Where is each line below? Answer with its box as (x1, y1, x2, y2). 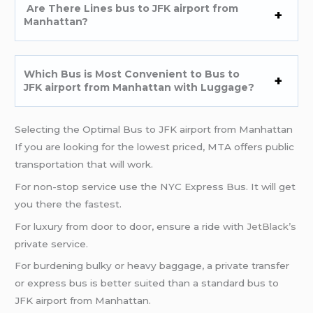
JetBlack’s (247, 220, 297, 232)
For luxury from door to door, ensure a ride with (15, 220, 247, 232)
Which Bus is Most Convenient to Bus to (24, 67, 240, 80)
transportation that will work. (15, 158, 154, 170)
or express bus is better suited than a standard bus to (15, 277, 279, 289)
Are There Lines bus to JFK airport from (24, 1, 239, 15)
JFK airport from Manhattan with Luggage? (24, 80, 255, 94)
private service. (15, 238, 89, 249)
